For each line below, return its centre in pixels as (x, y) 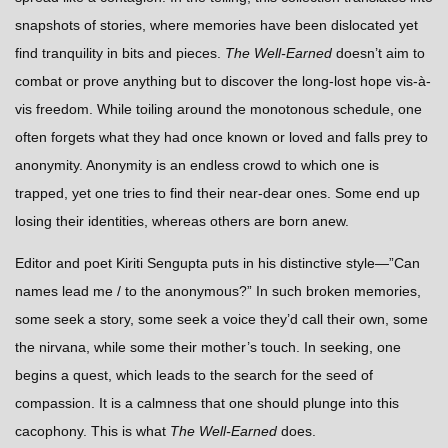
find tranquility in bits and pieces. (120, 53)
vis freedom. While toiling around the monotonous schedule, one (218, 109)
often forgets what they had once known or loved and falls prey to (221, 137)
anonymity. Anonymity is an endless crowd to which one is (197, 165)
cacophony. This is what (92, 431)
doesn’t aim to (378, 53)
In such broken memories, (338, 291)
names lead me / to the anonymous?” (135, 291)
